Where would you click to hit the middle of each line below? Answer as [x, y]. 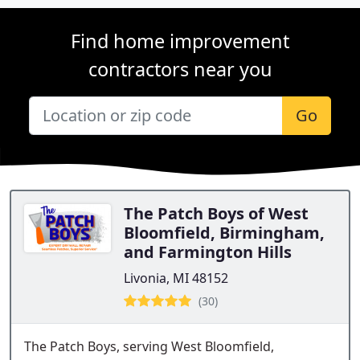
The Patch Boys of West [216, 213]
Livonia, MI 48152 [176, 278]
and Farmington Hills [208, 252]
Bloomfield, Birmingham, [224, 233]
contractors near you [180, 69]
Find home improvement [180, 41]
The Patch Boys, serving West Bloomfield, [149, 346]
